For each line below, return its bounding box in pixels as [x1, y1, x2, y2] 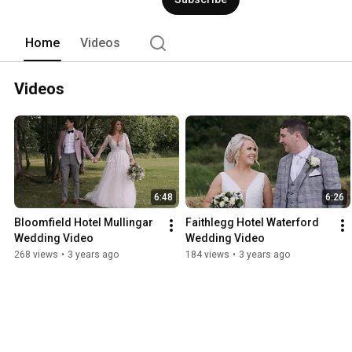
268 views [14, 249, 58, 261]
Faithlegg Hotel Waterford [185, 216, 319, 229]
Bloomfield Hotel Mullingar [14, 216, 153, 229]
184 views [185, 249, 229, 261]
